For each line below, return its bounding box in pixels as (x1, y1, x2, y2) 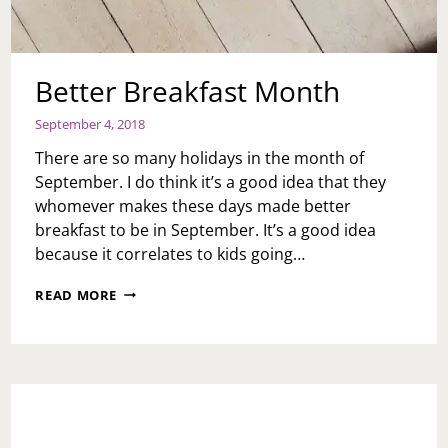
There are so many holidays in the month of (35, 146, 365, 169)
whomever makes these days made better (35, 194, 352, 217)
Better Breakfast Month (35, 72, 341, 111)
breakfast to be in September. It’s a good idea (35, 218, 377, 241)
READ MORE (35, 285, 118, 304)
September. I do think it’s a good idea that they (35, 170, 387, 193)
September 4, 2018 (35, 114, 146, 133)
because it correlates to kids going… (35, 242, 306, 265)
